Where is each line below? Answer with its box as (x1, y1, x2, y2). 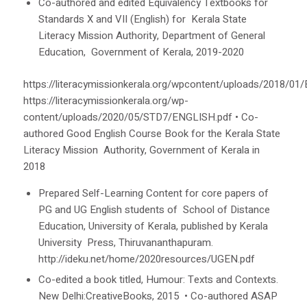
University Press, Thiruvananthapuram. (38, 235, 213, 251)
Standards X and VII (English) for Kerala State (38, 11, 247, 27)
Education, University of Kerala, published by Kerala (38, 219, 268, 234)
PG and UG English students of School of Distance (38, 202, 270, 218)
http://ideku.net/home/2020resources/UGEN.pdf (38, 251, 255, 267)
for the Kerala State (191, 125, 280, 141)
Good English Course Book (66, 125, 191, 141)
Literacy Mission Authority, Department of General (38, 27, 265, 43)
